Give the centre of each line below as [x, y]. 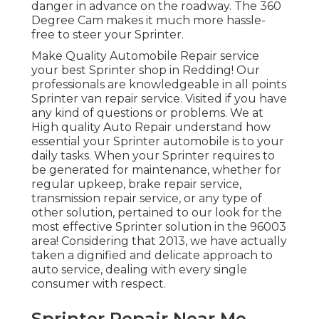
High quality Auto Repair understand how [151, 127]
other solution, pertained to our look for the [157, 213]
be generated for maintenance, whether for [156, 170]
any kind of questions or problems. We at [147, 113]
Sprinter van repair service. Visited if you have [159, 99]
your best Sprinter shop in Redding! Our [146, 70]
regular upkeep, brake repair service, [136, 184]
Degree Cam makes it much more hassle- [148, 21]
